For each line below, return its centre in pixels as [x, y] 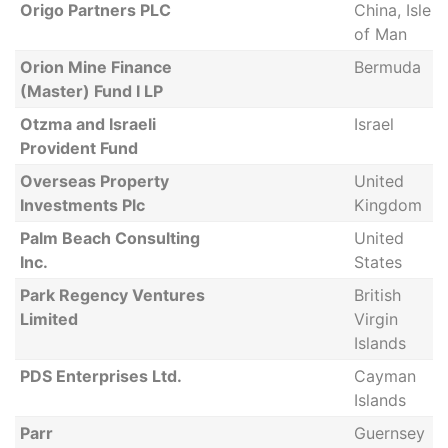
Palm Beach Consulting [109, 238]
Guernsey [389, 433]
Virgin [375, 319]
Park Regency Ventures [112, 295]
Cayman [384, 376]
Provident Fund [78, 148]
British [377, 295]
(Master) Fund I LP [91, 91]
